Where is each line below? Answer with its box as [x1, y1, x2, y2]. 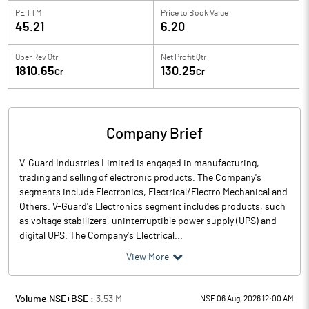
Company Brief [106, 126, 203, 141]
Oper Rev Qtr [15, 53, 58, 61]
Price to [161, 9, 188, 17]
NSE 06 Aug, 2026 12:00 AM [200, 295, 294, 303]
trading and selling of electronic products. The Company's [19, 173, 261, 183]
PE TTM [15, 9, 42, 17]
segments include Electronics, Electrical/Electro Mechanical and [19, 188, 288, 197]
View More [126, 252, 169, 262]
